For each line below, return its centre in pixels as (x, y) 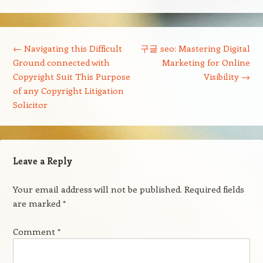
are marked (38, 203)
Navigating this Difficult (72, 48)
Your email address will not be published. (97, 189)
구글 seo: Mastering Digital (195, 48)
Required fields (214, 189)
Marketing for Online (206, 62)
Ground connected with (61, 62)
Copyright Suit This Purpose (71, 76)
